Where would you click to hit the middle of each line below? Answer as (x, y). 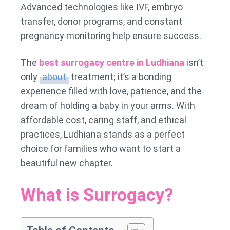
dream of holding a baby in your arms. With (108, 105)
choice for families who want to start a (101, 148)
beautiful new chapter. (67, 163)
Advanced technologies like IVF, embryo (102, 7)
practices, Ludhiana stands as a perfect (103, 134)
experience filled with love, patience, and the (111, 91)
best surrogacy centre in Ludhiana (112, 62)
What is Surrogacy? (97, 194)
